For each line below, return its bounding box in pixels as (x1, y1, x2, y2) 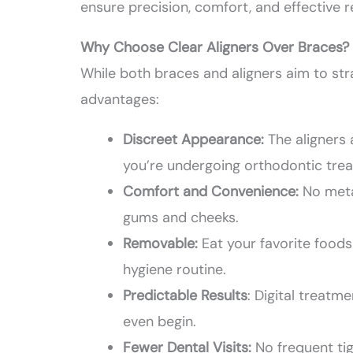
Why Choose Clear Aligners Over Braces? (80, 38, 350, 58)
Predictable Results (123, 286, 248, 306)
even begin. (123, 312, 197, 332)
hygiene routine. (123, 260, 227, 280)
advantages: (80, 90, 160, 110)
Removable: (123, 234, 199, 254)
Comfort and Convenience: (123, 182, 303, 202)
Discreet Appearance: (123, 130, 269, 150)
